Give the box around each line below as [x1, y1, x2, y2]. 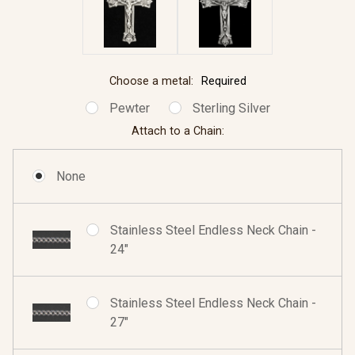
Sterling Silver [192, 101, 270, 116]
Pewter [109, 101, 150, 116]
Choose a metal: [109, 74, 197, 89]
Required [200, 74, 246, 89]
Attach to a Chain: [131, 124, 224, 139]
